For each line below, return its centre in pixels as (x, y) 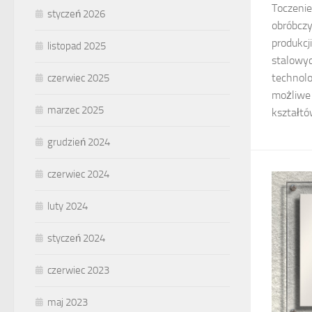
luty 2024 (68, 206)
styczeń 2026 (76, 14)
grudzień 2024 (79, 142)
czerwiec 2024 (78, 174)
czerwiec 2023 (78, 270)
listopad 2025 (77, 46)
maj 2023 (68, 302)
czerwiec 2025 (78, 78)
